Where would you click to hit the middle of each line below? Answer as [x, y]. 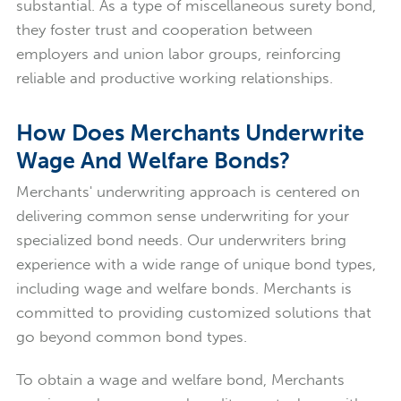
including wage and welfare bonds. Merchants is [183, 289]
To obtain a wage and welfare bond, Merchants [180, 380]
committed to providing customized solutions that [193, 313]
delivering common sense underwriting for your [182, 216]
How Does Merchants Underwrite [190, 132]
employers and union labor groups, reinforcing [178, 54]
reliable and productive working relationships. [174, 78]
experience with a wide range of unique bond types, [196, 264]
